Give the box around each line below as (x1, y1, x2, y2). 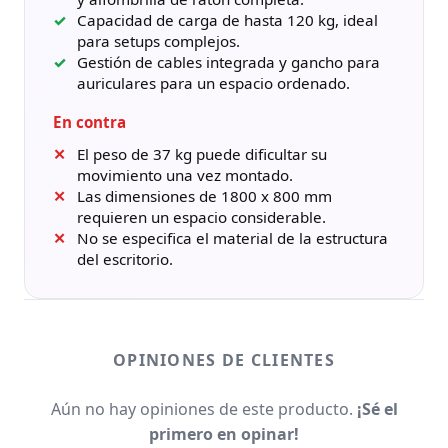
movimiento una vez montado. (77, 164, 293, 185)
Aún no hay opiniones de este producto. (50, 397, 357, 420)
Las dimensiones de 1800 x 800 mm (77, 185, 332, 206)
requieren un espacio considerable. (77, 206, 326, 227)
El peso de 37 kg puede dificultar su (77, 143, 327, 164)
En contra (53, 112, 126, 133)
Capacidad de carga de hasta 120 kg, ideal (77, 10, 378, 31)
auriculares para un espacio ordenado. (77, 73, 350, 94)
